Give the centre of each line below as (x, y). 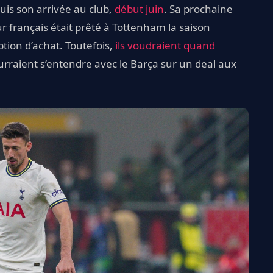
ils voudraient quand (165, 45)
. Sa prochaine (198, 9)
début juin (139, 9)
